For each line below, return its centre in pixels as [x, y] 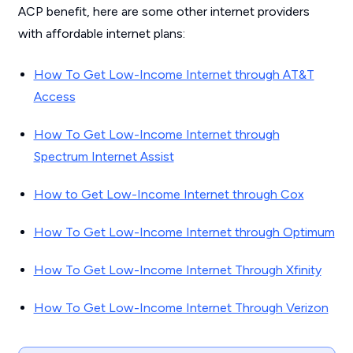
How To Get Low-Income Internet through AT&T [174, 74]
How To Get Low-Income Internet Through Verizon [181, 308]
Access [54, 97]
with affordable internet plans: [101, 33]
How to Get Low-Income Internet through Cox [169, 194]
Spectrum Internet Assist [104, 156]
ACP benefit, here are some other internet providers [163, 11]
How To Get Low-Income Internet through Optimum [184, 232]
